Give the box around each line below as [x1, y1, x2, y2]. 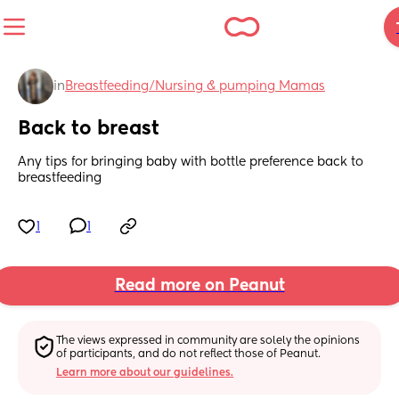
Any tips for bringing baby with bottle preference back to [18, 156, 363, 169]
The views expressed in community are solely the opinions [56, 335, 361, 346]
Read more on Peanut [114, 278, 285, 295]
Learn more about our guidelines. [56, 367, 234, 379]
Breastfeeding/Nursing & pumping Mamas [65, 80, 325, 93]
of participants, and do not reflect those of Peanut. [56, 348, 322, 360]
